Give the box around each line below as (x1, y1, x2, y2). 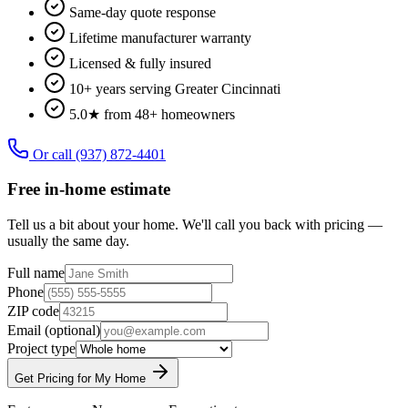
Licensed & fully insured (69, 55, 211, 71)
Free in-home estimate (7, 179, 170, 199)
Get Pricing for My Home (15, 372, 146, 386)
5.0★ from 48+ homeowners (69, 106, 235, 122)
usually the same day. (7, 233, 129, 250)
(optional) (45, 322, 100, 339)
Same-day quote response (69, 4, 216, 20)
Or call (29, 146, 76, 162)
